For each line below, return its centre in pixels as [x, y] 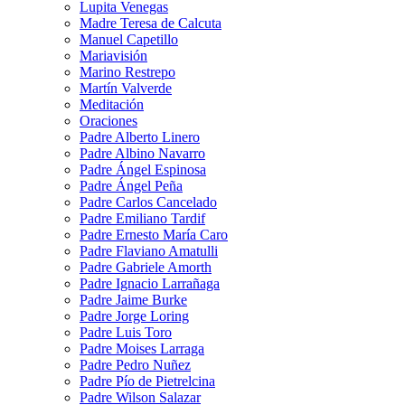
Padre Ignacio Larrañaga [150, 284]
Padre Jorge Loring [134, 316]
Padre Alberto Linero [140, 137]
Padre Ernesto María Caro [154, 235]
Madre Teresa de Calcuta [151, 24]
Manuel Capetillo [129, 40]
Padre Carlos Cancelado [148, 202]
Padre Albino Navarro [142, 154]
